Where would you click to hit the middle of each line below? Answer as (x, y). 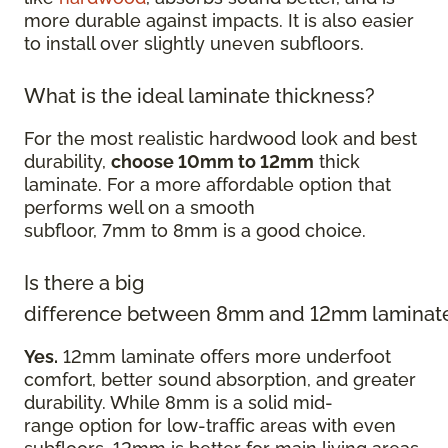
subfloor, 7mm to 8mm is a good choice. (197, 230)
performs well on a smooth (139, 207)
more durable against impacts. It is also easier (219, 20)
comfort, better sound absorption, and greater (220, 379)
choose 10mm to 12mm (212, 161)
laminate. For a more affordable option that (207, 184)
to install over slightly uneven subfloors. (196, 43)
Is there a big (84, 282)
